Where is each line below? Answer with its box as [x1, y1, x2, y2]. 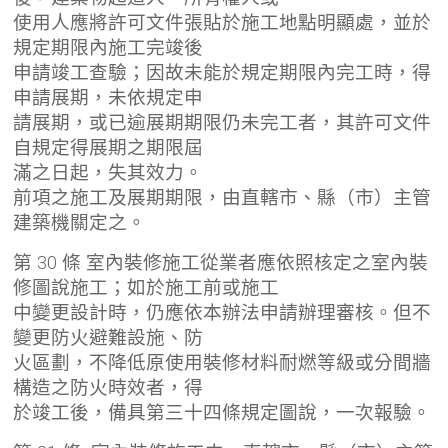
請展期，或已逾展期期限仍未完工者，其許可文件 [13, 111, 432, 134]
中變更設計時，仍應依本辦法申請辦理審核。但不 [13, 301, 432, 324]
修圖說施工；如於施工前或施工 [13, 276, 280, 299]
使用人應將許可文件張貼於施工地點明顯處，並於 [13, 11, 432, 34]
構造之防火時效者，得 [13, 376, 204, 399]
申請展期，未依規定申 [13, 86, 204, 109]
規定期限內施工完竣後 [13, 36, 204, 59]
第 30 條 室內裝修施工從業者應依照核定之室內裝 [13, 251, 429, 274]
